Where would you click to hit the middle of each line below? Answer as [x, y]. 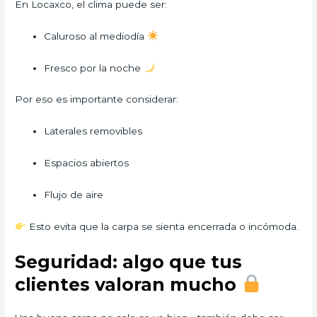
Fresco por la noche [94, 68]
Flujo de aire [74, 195]
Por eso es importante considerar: [97, 99]
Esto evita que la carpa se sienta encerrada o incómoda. [162, 226]
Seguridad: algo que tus [129, 261]
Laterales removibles [93, 131]
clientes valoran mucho [128, 284]
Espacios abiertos [87, 163]
